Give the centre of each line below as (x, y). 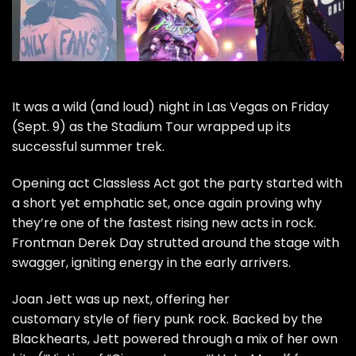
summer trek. (121, 147)
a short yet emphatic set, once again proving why (167, 203)
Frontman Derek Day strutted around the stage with (176, 242)
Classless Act (134, 183)
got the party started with (259, 183)
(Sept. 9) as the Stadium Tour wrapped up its (151, 127)
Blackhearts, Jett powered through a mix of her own (175, 339)
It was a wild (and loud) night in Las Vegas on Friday (170, 107)
